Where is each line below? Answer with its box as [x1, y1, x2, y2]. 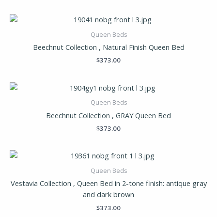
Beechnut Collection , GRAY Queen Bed [46, 110, 171, 120]
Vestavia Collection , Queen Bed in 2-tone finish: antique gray [10, 178, 207, 188]
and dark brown [83, 189, 134, 200]
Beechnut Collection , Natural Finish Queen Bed [32, 42, 185, 52]
